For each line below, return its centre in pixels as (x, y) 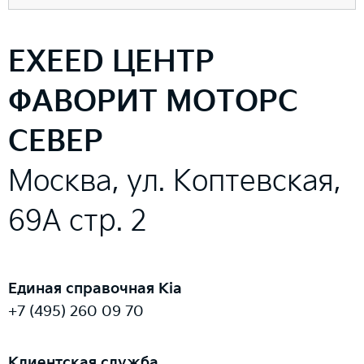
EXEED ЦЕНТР (111, 63)
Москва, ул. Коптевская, (174, 182)
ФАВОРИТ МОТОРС (153, 102)
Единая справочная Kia (95, 289)
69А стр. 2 (77, 222)
